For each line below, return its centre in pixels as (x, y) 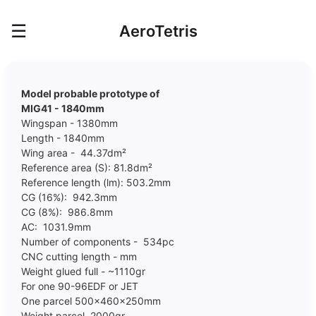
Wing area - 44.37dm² (74, 153)
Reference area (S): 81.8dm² (87, 168)
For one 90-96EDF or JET (80, 286)
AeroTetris (158, 31)
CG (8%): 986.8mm (67, 212)
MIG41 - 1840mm (63, 108)
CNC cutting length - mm (79, 256)
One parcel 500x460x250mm (91, 301)
